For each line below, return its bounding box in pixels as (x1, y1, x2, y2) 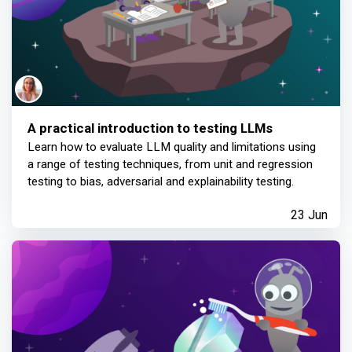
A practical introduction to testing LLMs (27, 119, 273, 136)
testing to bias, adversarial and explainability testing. (27, 174, 294, 189)
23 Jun (291, 207, 328, 222)
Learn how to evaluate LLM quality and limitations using (27, 139, 316, 154)
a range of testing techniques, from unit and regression (27, 156, 313, 171)
